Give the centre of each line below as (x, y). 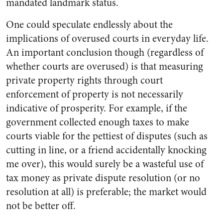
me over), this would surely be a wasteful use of (105, 164)
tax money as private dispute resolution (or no (103, 178)
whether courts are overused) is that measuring (105, 66)
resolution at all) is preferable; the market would (106, 192)
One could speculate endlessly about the (89, 24)
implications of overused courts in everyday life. (107, 38)
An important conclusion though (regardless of (105, 52)
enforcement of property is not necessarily (95, 94)
